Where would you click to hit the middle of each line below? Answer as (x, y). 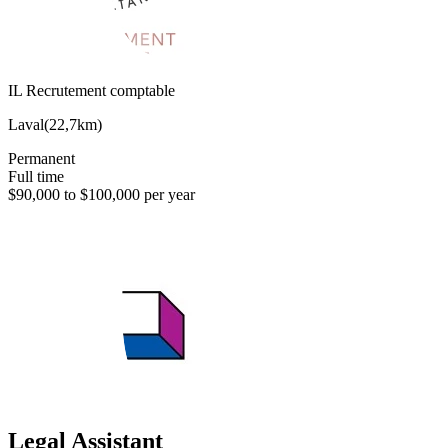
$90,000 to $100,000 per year (101, 195)
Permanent (41, 159)
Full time (36, 177)
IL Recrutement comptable (91, 91)
